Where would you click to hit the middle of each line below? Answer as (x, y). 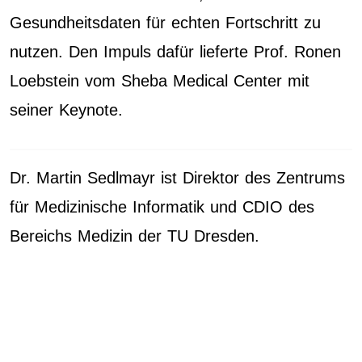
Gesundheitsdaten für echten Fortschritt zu (165, 23)
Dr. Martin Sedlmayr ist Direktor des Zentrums (177, 178)
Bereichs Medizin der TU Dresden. (135, 236)
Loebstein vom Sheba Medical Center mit (160, 81)
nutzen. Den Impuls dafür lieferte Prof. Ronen (175, 52)
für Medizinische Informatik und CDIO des (162, 207)
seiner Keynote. (66, 110)
